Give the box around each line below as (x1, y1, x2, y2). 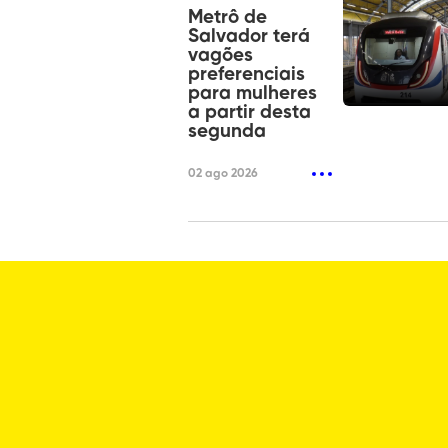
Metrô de (188, 8, 267, 28)
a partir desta (188, 103, 311, 123)
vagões (188, 46, 253, 66)
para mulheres (188, 84, 317, 104)
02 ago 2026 (188, 168, 258, 181)
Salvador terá (188, 27, 310, 47)
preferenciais (188, 65, 305, 85)
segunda (188, 122, 266, 142)
